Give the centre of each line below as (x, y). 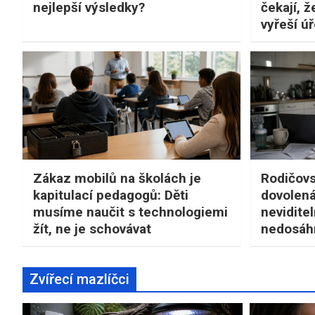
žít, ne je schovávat (92, 229)
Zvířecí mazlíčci (79, 279)
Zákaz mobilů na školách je (117, 179)
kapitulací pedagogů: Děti (111, 195)
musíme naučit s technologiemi (130, 212)
